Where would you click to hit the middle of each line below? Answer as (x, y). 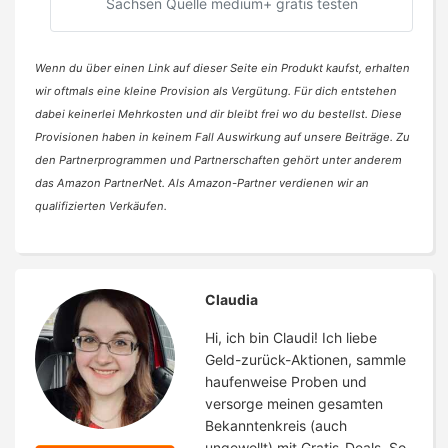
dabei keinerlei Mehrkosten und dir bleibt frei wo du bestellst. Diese (218, 114)
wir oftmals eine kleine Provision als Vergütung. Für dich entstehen (216, 91)
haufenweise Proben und (286, 382)
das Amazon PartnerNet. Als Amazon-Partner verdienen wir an (202, 183)
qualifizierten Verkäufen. (101, 206)
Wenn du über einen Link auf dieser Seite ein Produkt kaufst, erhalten (222, 68)
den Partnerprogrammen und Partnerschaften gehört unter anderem (218, 160)
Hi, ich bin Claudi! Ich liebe (291, 338)
